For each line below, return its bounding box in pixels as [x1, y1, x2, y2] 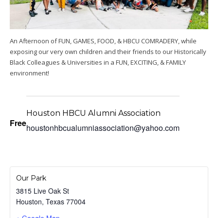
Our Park [16, 173, 46, 182]
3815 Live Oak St [16, 185, 69, 196]
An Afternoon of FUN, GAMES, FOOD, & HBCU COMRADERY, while [10, 36, 197, 46]
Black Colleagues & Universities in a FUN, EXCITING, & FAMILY [10, 58, 186, 67]
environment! [10, 69, 49, 78]
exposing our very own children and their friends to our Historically [10, 47, 206, 56]
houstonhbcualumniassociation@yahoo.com [26, 122, 180, 134]
